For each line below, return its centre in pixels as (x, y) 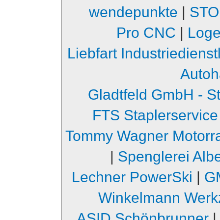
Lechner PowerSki (132, 177)
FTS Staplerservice (155, 115)
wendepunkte (133, 12)
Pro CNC (146, 32)
